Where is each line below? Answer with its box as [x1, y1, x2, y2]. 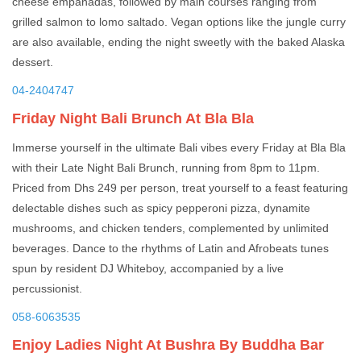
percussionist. [12, 282, 82, 296]
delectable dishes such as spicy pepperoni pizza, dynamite [12, 201, 310, 215]
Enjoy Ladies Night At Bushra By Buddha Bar [12, 337, 324, 354]
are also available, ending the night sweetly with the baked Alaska [12, 35, 345, 49]
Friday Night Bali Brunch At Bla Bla [12, 110, 258, 127]
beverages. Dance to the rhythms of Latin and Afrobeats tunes [12, 242, 329, 255]
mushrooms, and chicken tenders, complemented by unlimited [12, 222, 329, 235]
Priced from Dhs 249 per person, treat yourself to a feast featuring [12, 181, 348, 195]
